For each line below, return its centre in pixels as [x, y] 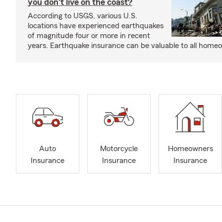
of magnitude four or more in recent [89, 36]
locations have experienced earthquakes [96, 26]
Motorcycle [119, 149]
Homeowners [190, 149]
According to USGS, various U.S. [83, 16]
